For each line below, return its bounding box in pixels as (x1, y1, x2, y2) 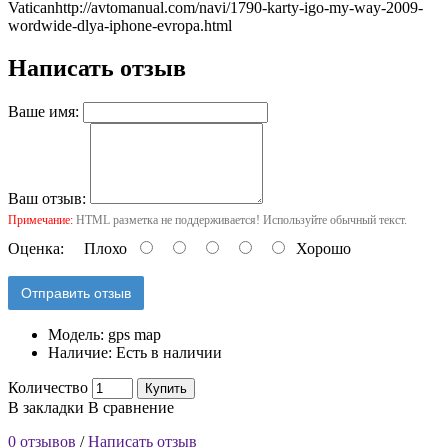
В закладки (8, 398, 84, 416)
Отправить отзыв (21, 284, 131, 301)
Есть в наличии (116, 343, 222, 361)
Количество (8, 378, 88, 396)
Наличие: (48, 343, 116, 361)
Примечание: (8, 212, 73, 227)
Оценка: (8, 239, 64, 257)
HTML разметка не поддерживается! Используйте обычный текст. (73, 212, 407, 227)
